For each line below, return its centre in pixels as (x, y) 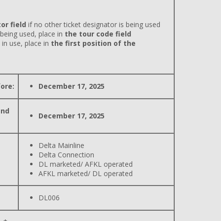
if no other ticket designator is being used (93, 24)
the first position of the (93, 43)
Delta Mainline (61, 145)
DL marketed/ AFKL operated (86, 164)
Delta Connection (66, 155)
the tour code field (98, 34)
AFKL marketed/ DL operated (86, 173)
